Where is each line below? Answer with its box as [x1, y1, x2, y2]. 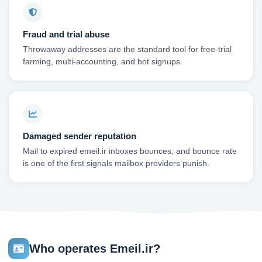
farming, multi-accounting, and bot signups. [23, 57, 182, 67]
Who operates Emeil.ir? [29, 242, 160, 255]
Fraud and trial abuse [23, 29, 109, 40]
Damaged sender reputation [23, 131, 136, 142]
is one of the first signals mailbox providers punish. [23, 159, 209, 168]
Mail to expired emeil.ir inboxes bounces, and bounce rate [23, 147, 237, 156]
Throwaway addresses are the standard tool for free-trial [23, 45, 232, 54]
